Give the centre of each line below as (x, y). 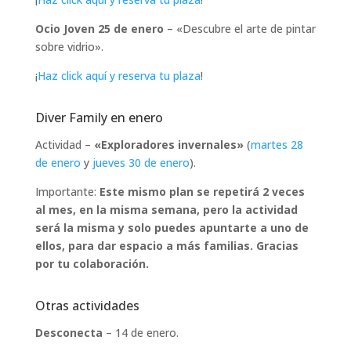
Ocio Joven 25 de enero (99, 28)
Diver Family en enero (99, 117)
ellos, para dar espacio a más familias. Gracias (166, 245)
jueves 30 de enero (141, 162)
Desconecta (69, 332)
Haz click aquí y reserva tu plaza (119, 75)
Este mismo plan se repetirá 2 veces (202, 191)
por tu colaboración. (92, 263)
